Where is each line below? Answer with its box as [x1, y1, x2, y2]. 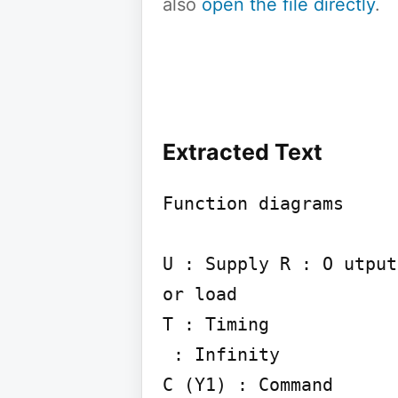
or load [163, 283, 237, 305]
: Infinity [163, 344, 173, 365]
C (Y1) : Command [163, 374, 333, 395]
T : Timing [163, 314, 269, 335]
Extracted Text [163, 139, 322, 165]
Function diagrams [163, 193, 344, 214]
